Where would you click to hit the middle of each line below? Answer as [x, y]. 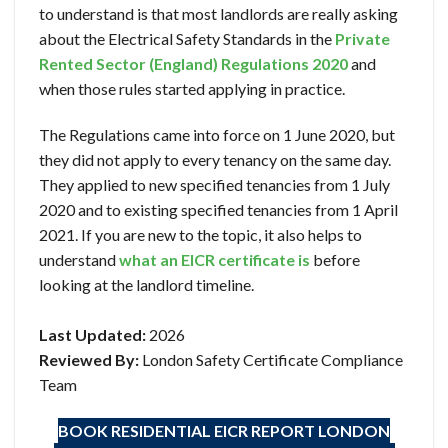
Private [362, 38]
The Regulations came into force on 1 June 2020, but [217, 134]
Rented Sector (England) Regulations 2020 [193, 63]
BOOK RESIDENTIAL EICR [153, 430]
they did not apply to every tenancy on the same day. [215, 159]
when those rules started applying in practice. [192, 88]
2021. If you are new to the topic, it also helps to [200, 234]
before [335, 259]
